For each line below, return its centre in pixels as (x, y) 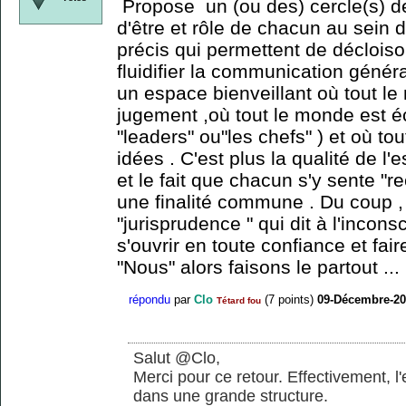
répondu (150, 299)
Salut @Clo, (177, 358)
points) (294, 299)
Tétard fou (239, 300)
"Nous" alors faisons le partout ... (258, 267)
